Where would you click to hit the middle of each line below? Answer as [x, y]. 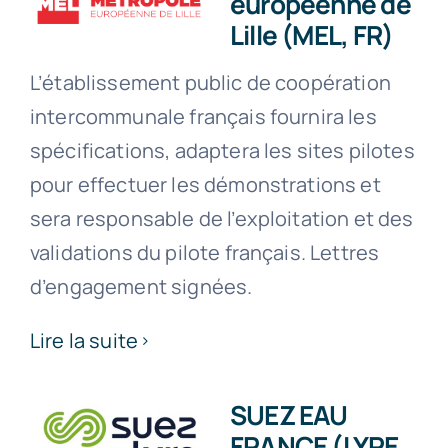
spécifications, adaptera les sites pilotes [222, 151]
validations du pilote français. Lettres [204, 253]
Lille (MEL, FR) [311, 35]
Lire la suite [84, 341]
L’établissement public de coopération [210, 83]
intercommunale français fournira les [203, 117]
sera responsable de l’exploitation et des [221, 219]
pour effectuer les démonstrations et [205, 185]
